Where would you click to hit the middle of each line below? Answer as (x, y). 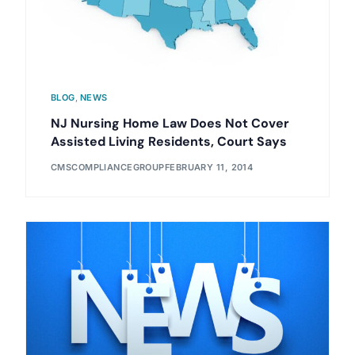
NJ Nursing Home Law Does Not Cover (170, 123)
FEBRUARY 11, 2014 (209, 168)
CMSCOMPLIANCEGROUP (107, 168)
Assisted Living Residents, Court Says (168, 141)
